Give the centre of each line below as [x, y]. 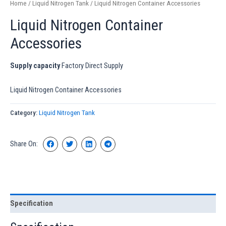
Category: [24, 113]
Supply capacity [35, 65]
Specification [32, 203]
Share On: [24, 144]
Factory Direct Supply [92, 65]
